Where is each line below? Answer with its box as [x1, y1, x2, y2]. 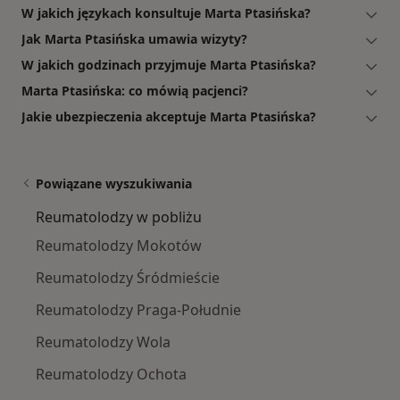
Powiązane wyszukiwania [36, 175, 192, 193]
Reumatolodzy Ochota [36, 364, 187, 385]
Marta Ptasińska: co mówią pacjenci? [21, 82, 248, 100]
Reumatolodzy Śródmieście [36, 268, 220, 288]
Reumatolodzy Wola [36, 332, 171, 353]
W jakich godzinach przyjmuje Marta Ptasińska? [21, 56, 316, 74]
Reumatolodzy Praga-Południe [36, 300, 241, 321]
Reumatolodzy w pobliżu [36, 207, 202, 228]
